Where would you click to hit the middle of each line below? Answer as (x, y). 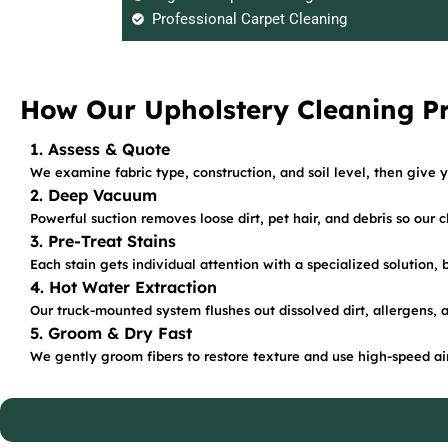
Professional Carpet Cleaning (249, 19)
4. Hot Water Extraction (123, 287)
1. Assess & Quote (100, 149)
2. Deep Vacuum (93, 195)
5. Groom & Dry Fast (111, 333)
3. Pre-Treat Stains (103, 241)
